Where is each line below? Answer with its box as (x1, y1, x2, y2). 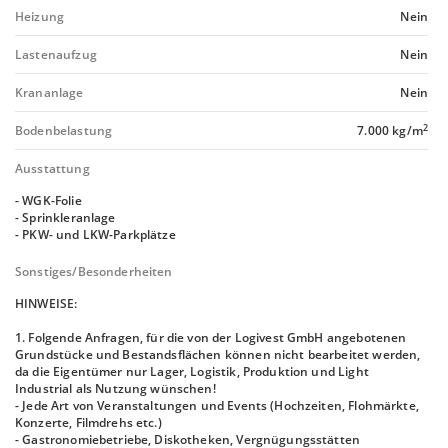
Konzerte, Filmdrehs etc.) (15, 414, 162, 431)
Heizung (15, 8, 65, 25)
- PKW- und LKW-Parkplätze (15, 226, 176, 243)
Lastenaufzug (15, 46, 97, 63)
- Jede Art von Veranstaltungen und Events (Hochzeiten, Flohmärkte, (15, 397, 419, 414)
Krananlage (15, 84, 84, 101)
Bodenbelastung (15, 122, 113, 139)
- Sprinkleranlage (15, 209, 116, 226)
